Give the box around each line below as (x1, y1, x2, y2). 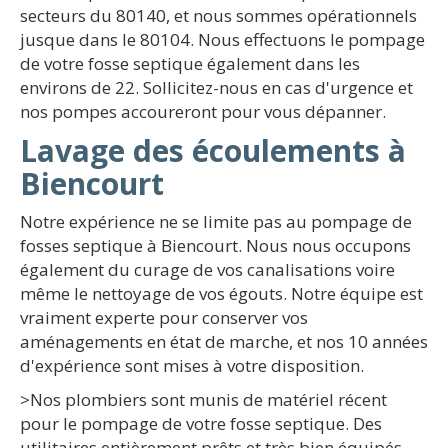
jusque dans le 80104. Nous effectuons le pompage (20, 28, 425, 51)
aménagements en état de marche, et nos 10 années (20, 330, 428, 353)
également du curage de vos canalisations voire (20, 258, 395, 281)
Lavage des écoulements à (20, 130, 406, 171)
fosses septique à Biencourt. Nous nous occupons (20, 234, 411, 257)
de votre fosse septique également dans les (20, 52, 360, 75)
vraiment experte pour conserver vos (20, 306, 308, 329)
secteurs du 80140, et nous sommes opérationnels (20, 4, 417, 27)
